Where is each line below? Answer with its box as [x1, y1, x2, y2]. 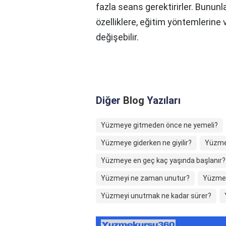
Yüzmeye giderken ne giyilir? [101, 139, 192, 147]
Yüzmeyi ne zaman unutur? [101, 174, 190, 183]
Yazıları [144, 94, 181, 107]
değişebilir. [96, 32, 139, 43]
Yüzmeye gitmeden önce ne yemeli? [101, 121, 218, 130]
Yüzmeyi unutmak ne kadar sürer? [101, 192, 211, 200]
